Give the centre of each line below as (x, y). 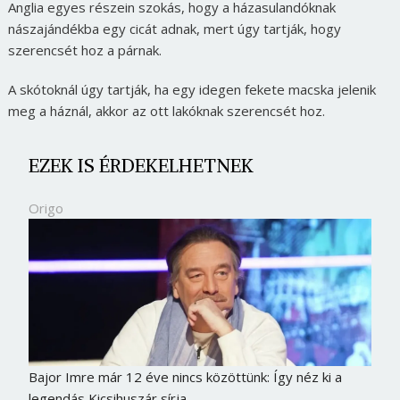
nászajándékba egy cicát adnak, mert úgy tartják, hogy (174, 28)
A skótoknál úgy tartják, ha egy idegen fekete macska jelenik (192, 89)
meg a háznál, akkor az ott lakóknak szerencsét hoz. (166, 110)
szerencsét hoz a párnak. (84, 50)
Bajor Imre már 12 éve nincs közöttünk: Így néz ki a (185, 376)
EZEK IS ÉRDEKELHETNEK (141, 165)
